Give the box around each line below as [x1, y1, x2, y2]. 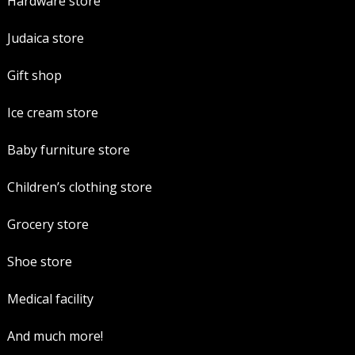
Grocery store [6, 215, 89, 233]
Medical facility [6, 289, 94, 307]
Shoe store [6, 252, 72, 270]
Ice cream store [6, 103, 98, 121]
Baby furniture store [6, 140, 130, 158]
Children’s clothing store [6, 177, 152, 196]
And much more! [6, 326, 103, 345]
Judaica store [6, 29, 84, 47]
